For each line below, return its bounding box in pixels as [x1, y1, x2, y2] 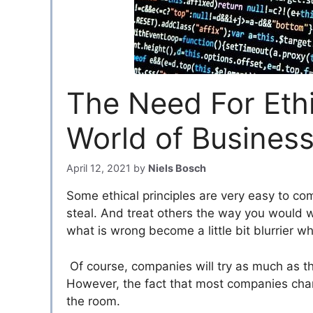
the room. [66, 293, 120, 308]
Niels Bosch [148, 162, 206, 175]
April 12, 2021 [66, 162, 131, 175]
